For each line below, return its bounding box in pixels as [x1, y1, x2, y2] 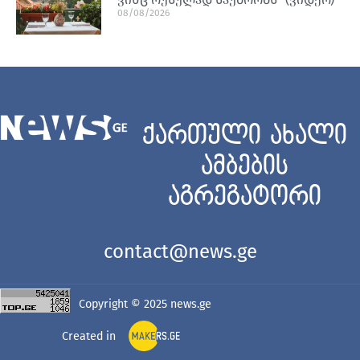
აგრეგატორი [167, 183, 321, 211]
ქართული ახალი [141, 122, 347, 149]
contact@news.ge [103, 239, 257, 263]
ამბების [200, 153, 288, 180]
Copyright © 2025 [79, 297, 170, 311]
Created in [62, 329, 116, 343]
